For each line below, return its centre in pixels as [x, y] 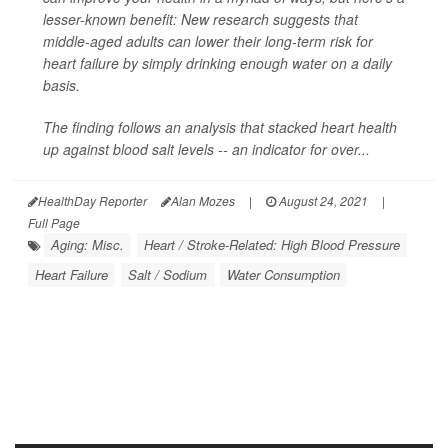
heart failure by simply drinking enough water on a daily [217, 63]
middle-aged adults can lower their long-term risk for [208, 41]
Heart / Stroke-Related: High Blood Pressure [272, 244]
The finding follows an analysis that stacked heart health [220, 127]
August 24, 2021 [322, 200]
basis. [61, 85]
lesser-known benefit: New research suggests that [200, 19]
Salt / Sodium [167, 274]
